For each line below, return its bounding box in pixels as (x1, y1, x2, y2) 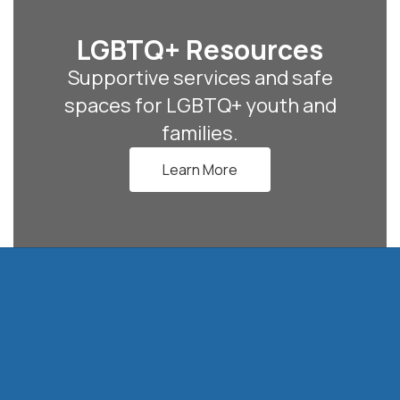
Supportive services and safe (67, 64, 333, 91)
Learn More (162, 160, 238, 179)
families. (162, 120, 238, 146)
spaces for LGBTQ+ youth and (63, 92, 337, 119)
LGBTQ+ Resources (77, 31, 323, 68)
